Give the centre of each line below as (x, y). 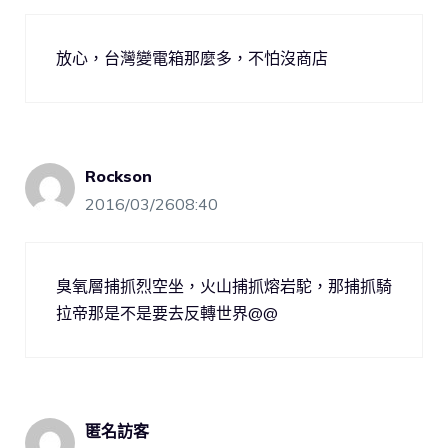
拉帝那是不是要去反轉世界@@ (167, 313)
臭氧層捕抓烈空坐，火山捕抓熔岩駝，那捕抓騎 (224, 286)
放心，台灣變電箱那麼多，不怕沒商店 (192, 58)
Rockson (118, 176)
